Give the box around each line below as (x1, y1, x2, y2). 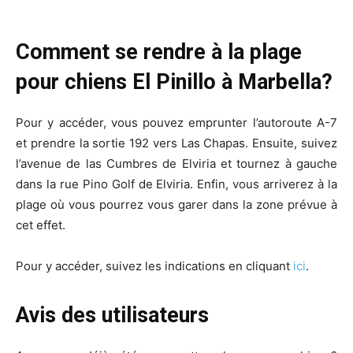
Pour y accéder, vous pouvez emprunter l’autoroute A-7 (16, 115, 337, 131)
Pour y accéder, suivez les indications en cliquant (16, 258, 293, 274)
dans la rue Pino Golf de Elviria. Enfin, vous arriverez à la (16, 176, 337, 192)
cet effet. (16, 217, 65, 233)
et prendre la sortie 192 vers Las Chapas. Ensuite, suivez (16, 136, 337, 151)
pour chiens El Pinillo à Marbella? (16, 69, 333, 95)
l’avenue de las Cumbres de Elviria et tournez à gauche (16, 156, 337, 172)
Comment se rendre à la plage (16, 39, 302, 65)
